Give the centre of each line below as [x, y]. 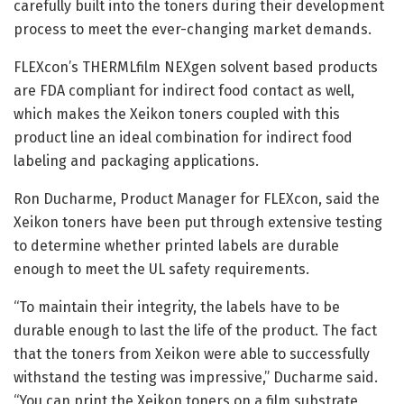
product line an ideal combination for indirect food [183, 137]
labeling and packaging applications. [136, 161]
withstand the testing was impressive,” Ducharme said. [196, 377]
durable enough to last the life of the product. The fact [195, 330]
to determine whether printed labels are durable [176, 245]
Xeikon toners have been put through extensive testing [198, 222]
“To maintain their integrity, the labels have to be [177, 307]
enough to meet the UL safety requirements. [161, 269]
